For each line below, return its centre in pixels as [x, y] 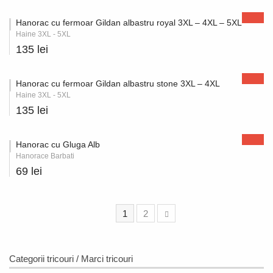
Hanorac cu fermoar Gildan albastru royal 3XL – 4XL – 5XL [129, 23]
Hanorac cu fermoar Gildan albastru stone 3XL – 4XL [118, 83]
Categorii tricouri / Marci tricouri [71, 259]
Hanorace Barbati [45, 156]
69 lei [29, 171]
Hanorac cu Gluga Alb [58, 144]
